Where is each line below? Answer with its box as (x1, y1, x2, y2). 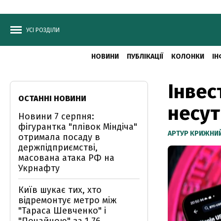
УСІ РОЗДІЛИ (26, 27, 60, 34)
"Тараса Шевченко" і (18, 205, 106, 216)
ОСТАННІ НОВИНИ (18, 94, 86, 103)
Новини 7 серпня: (18, 111, 94, 122)
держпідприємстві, (18, 142, 98, 153)
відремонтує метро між (18, 195, 116, 206)
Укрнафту (18, 163, 60, 174)
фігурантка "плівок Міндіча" (18, 121, 137, 132)
